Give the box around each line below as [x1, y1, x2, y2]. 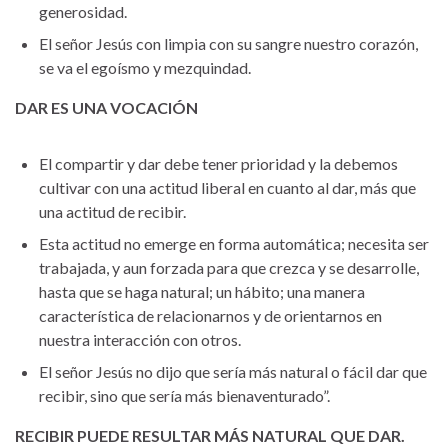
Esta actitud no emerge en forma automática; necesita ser [39, 233, 429, 253]
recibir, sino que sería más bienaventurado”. [39, 385, 330, 405]
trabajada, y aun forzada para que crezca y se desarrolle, [39, 257, 419, 277]
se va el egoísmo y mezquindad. [39, 57, 251, 77]
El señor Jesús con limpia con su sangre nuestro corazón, [39, 33, 418, 53]
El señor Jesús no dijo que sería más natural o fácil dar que [39, 361, 427, 381]
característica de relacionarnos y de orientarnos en [39, 305, 382, 325]
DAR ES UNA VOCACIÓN [15, 97, 198, 117]
